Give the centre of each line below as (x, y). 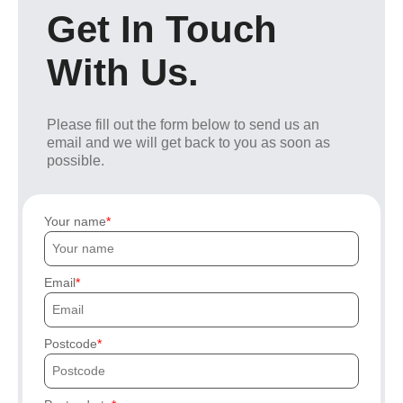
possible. (76, 161)
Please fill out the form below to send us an (183, 125)
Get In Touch (162, 30)
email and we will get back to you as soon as (188, 143)
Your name (75, 222)
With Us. (123, 73)
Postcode (71, 344)
